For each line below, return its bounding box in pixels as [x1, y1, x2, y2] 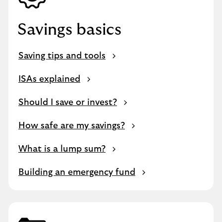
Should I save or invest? [18, 98, 117, 107]
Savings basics [17, 22, 121, 38]
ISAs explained [18, 75, 80, 84]
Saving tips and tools [18, 52, 106, 60]
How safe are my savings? [18, 121, 125, 130]
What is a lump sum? [18, 145, 106, 154]
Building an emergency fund [18, 168, 135, 177]
